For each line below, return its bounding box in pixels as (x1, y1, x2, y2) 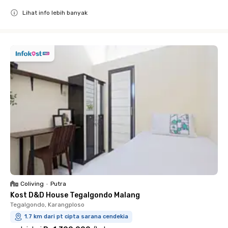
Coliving (20, 180, 44, 187)
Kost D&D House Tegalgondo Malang (10, 191, 140, 199)
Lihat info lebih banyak (22, 9, 88, 16)
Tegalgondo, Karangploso (10, 201, 84, 208)
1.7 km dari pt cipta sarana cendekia (24, 213, 128, 220)
